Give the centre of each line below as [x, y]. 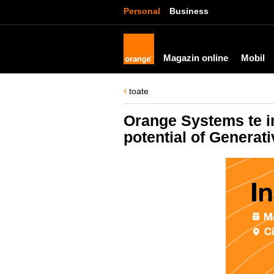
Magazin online [196, 58]
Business [189, 11]
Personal [142, 11]
